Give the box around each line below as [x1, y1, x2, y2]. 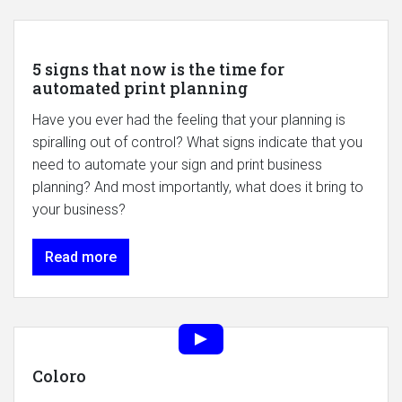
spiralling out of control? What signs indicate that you [32, 134, 363, 152]
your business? [32, 201, 129, 219]
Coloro [32, 365, 86, 388]
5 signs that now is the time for [32, 58, 284, 81]
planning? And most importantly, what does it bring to [32, 179, 363, 197]
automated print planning [32, 77, 248, 100]
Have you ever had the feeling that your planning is [32, 111, 345, 129]
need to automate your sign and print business [32, 156, 322, 174]
